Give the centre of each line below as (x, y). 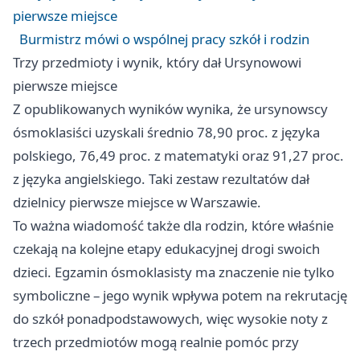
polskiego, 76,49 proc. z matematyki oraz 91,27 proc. (178, 156)
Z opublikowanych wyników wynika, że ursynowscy (170, 109)
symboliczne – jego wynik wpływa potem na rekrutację (180, 296)
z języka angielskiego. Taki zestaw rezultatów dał (161, 179)
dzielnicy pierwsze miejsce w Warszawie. (137, 202)
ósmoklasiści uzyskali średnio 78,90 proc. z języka (166, 133)
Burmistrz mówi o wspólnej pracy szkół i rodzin (164, 39)
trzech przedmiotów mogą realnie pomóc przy (156, 342)
